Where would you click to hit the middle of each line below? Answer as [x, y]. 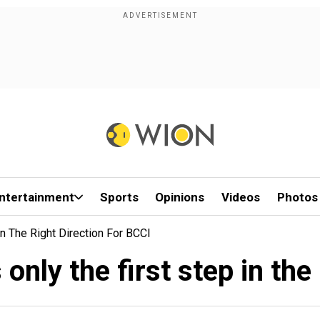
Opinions [180, 197]
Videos [241, 197]
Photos [297, 197]
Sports [119, 197]
